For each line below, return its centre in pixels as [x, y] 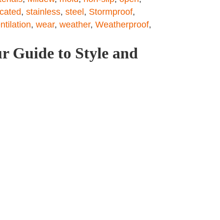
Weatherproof [122, 25]
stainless [43, 12]
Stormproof [111, 12]
